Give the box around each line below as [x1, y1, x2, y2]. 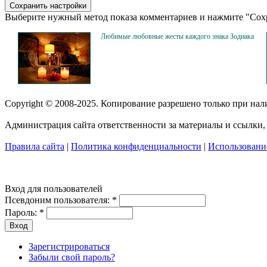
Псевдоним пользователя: [5, 194, 112, 205]
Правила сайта [5, 141, 64, 151]
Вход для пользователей [5, 183, 103, 194]
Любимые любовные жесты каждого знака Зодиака [101, 32, 254, 41]
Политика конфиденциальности [71, 141, 201, 151]
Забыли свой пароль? [29, 252, 115, 262]
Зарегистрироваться [29, 241, 110, 252]
